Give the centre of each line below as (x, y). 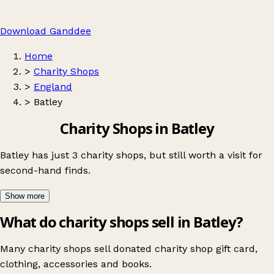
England (53, 87)
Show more (25, 196)
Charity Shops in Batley (137, 128)
